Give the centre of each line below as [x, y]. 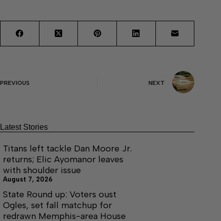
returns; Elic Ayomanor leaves [63, 159]
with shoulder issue [42, 170]
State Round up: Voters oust [60, 194]
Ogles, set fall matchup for [57, 205]
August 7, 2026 [28, 179]
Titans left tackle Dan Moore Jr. [67, 148]
